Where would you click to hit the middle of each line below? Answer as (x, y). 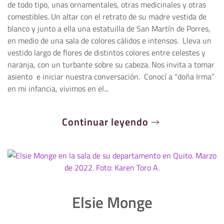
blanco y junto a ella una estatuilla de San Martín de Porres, (109, 28)
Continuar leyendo (105, 122)
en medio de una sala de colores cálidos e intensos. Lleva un (109, 40)
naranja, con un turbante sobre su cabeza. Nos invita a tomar (111, 64)
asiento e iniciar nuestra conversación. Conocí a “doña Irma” (111, 76)
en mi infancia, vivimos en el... (58, 88)
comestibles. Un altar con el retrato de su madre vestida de (107, 16)
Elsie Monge (112, 202)
